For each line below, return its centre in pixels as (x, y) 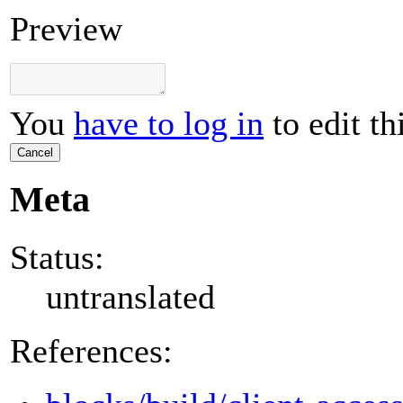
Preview (66, 29)
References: (91, 350)
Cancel (35, 153)
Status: (57, 257)
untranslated (130, 296)
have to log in (169, 124)
